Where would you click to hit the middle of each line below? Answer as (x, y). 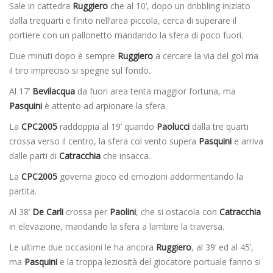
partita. (23, 191)
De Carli (48, 211)
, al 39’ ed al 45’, (222, 247)
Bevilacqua (54, 91)
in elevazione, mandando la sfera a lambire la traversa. (117, 226)
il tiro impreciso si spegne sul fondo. (80, 70)
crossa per (87, 211)
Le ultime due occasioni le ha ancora (83, 247)
